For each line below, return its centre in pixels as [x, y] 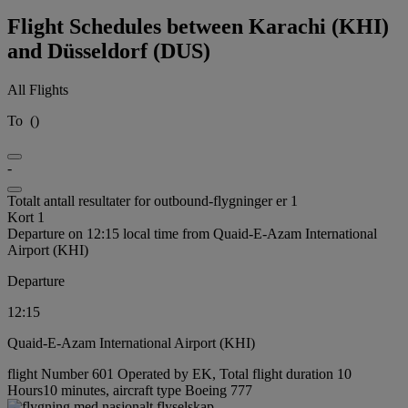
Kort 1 [26, 217]
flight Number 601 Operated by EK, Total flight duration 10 [179, 373]
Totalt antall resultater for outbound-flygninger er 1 [153, 200]
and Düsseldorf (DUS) [109, 51]
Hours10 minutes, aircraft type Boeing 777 [130, 390]
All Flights [38, 89]
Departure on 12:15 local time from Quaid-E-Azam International [192, 233]
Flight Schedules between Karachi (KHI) [198, 26]
